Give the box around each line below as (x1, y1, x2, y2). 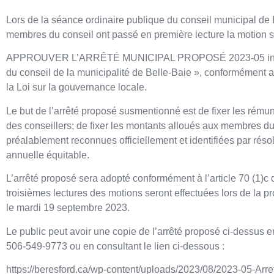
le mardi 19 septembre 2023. (6, 202, 130, 213)
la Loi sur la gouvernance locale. (6, 82, 147, 93)
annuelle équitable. (6, 149, 89, 160)
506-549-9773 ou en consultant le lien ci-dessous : (6, 240, 224, 251)
